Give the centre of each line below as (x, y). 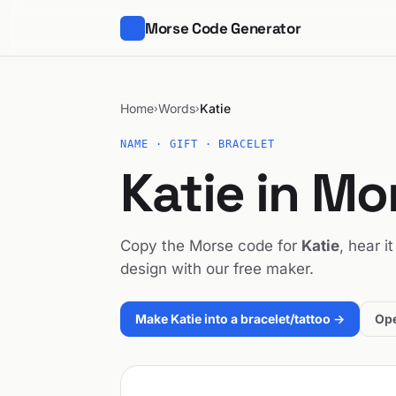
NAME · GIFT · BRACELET (198, 144)
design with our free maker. (217, 269)
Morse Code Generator (223, 28)
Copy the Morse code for (211, 246)
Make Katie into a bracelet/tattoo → (240, 319)
